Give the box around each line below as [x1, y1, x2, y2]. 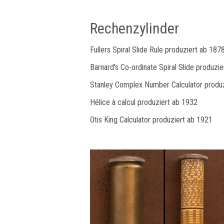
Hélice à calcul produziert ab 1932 [90, 97, 197, 107]
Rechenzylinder [90, 19, 179, 37]
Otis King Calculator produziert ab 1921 [90, 115, 212, 124]
